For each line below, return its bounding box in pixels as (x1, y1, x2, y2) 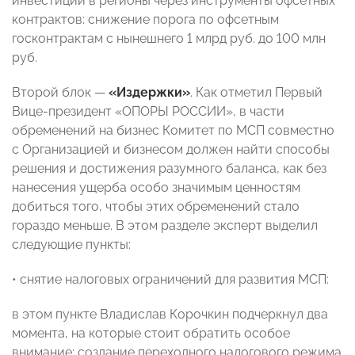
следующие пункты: (12, 237, 131, 253)
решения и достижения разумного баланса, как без (12, 161, 326, 177)
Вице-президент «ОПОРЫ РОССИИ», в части (12, 104, 284, 120)
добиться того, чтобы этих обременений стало (12, 199, 300, 215)
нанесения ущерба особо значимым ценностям (12, 180, 300, 196)
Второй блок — (12, 85, 109, 101)
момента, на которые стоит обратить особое (12, 326, 290, 342)
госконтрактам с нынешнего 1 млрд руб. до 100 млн (12, 31, 326, 47)
